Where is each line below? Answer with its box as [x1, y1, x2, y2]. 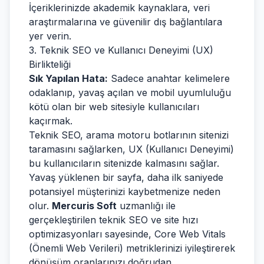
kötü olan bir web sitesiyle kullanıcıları [29, 101, 199, 113]
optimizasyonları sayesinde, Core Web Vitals [29, 228, 226, 240]
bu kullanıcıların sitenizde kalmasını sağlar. [29, 157, 219, 169]
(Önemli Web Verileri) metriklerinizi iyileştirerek [29, 242, 235, 254]
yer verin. [29, 30, 71, 42]
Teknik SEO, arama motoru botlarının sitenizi [29, 129, 229, 141]
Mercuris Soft [52, 200, 117, 212]
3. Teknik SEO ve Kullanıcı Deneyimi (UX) [29, 44, 213, 56]
